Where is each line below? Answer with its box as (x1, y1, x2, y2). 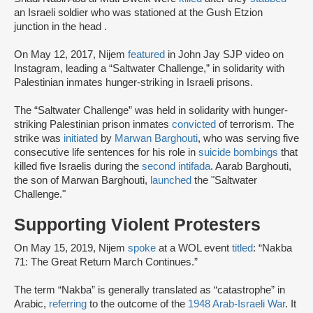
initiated (64, 133, 98, 145)
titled (232, 242, 253, 254)
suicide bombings (198, 147, 278, 159)
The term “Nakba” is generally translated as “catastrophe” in (14, 284, 285, 296)
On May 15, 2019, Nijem (14, 242, 128, 254)
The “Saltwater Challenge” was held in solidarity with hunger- (14, 105, 288, 117)
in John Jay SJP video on (165, 49, 284, 61)
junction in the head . (14, 21, 110, 33)
